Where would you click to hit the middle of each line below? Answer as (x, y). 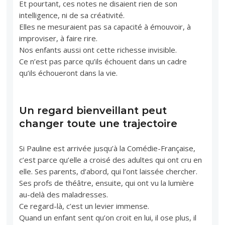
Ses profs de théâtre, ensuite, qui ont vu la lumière (107, 183)
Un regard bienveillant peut (93, 110)
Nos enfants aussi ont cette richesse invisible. (98, 49)
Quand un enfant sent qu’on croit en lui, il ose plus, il (108, 217)
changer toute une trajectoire (98, 123)
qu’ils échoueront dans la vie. (69, 73)
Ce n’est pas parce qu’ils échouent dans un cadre (103, 61)
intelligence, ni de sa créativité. (72, 15)
